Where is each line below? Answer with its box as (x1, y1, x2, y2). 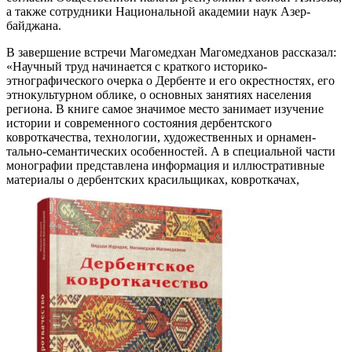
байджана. (6, 18, 61, 32)
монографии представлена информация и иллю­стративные (6, 158, 324, 172)
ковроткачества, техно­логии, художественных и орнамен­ (6, 130, 316, 144)
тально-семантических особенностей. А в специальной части (6, 144, 335, 158)
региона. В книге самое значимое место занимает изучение (6, 101, 324, 115)
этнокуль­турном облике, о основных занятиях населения (6, 87, 311, 101)
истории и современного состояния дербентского (6, 115, 272, 130)
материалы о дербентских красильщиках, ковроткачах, (6, 172, 299, 186)
